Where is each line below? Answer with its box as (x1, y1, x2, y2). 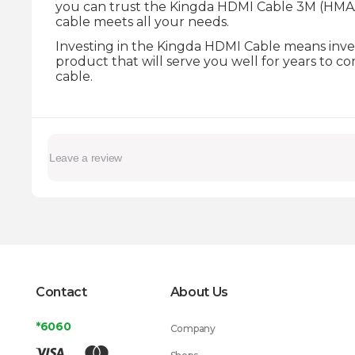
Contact (36, 284, 87, 300)
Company (170, 323, 216, 334)
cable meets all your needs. (55, 14, 229, 29)
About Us (170, 284, 229, 300)
